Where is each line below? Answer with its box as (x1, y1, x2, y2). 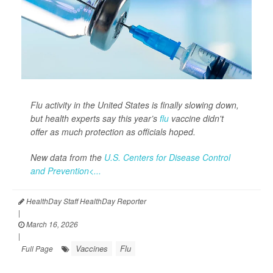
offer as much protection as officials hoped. (30, 126, 196, 138)
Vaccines (76, 243, 108, 255)
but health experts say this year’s (30, 112, 160, 125)
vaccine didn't (169, 112, 224, 125)
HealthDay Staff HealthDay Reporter (24, 196, 146, 207)
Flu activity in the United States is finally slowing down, (30, 99, 239, 112)
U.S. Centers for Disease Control (104, 151, 230, 164)
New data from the (30, 151, 104, 164)
